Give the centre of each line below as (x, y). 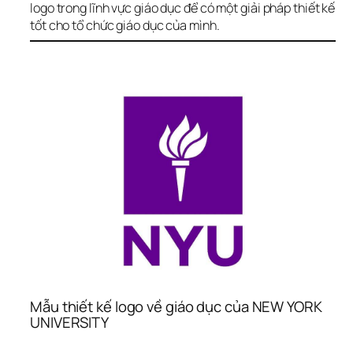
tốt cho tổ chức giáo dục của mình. (125, 25)
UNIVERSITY (70, 322)
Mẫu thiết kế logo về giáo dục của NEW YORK (176, 306)
